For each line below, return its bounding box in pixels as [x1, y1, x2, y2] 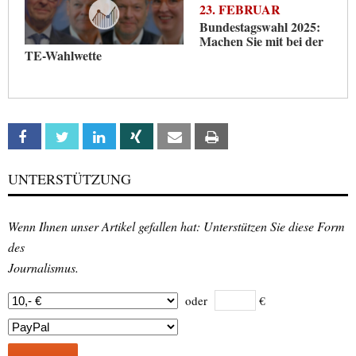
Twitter [77, 130, 113, 145]
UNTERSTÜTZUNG [8, 169, 131, 189]
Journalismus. [8, 259, 79, 277]
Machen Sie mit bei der [199, 32, 323, 51]
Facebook [40, 130, 87, 145]
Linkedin [114, 130, 151, 145]
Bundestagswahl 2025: [199, 17, 320, 37]
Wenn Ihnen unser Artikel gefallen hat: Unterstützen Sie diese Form [8, 218, 345, 235]
